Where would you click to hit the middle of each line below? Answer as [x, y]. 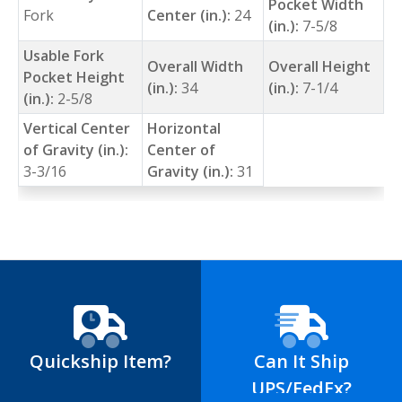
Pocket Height [74, 77]
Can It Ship [301, 361]
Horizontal [184, 128]
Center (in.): [190, 15]
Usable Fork [63, 55]
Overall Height [319, 66]
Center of [181, 149]
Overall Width [195, 66]
